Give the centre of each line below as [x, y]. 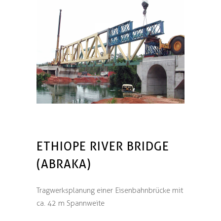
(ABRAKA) [64, 164]
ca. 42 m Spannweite [71, 203]
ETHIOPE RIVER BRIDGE [103, 146]
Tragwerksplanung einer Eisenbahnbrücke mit [110, 190]
